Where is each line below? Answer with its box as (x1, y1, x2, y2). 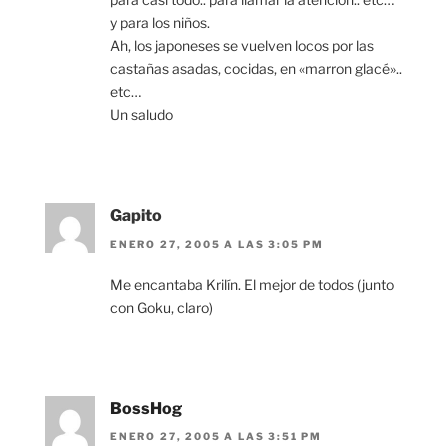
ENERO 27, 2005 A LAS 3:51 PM (110, 430, 322, 443)
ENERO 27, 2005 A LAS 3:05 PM (110, 237, 324, 250)
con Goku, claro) (110, 298, 213, 316)
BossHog (110, 398, 182, 418)
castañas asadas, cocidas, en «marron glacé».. (110, 60, 402, 78)
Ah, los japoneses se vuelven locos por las (110, 37, 374, 55)
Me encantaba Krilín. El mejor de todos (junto (110, 275, 394, 293)
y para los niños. (110, 14, 210, 32)
